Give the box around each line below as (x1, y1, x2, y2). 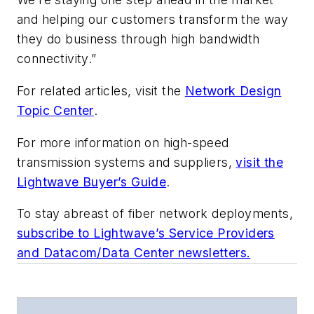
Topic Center (17, 102, 94, 118)
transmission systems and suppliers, (17, 154, 236, 170)
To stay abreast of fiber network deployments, (17, 206, 293, 221)
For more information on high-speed (17, 135, 229, 150)
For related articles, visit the (17, 83, 185, 98)
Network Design (184, 83, 282, 98)
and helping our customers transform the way (17, 12, 289, 27)
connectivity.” (17, 51, 97, 67)
